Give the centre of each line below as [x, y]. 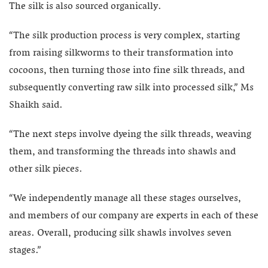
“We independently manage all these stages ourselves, [125, 198]
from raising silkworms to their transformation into [121, 53]
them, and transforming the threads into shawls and [122, 152]
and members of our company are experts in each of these [134, 216]
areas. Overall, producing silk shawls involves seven [120, 233]
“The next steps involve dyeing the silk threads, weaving [130, 134]
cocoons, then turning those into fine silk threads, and [127, 70]
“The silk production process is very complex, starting [124, 36]
